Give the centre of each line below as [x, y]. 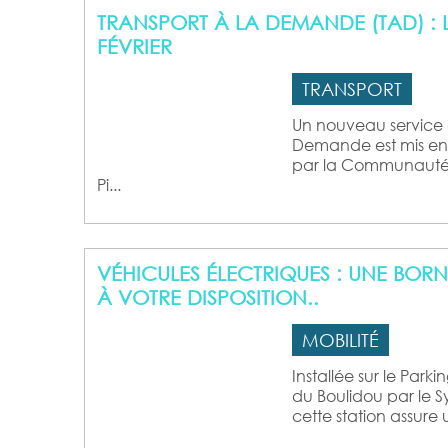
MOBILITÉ [340, 340]
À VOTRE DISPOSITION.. [208, 297]
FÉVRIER [134, 46]
